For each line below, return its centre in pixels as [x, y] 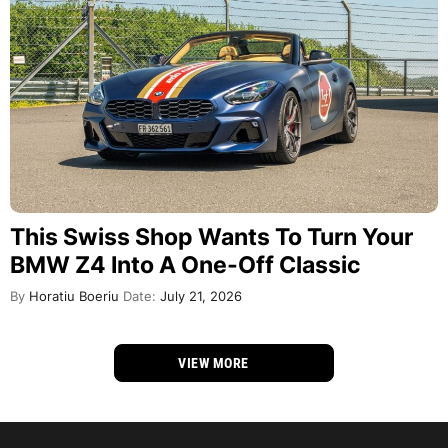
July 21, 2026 [199, 296]
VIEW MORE [215, 362]
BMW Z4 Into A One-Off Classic [185, 264]
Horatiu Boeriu [72, 296]
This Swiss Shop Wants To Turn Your [211, 236]
